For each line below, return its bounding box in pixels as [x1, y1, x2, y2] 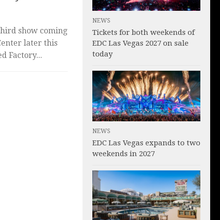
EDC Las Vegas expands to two [92, 138, 200, 148]
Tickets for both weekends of [92, 27, 194, 37]
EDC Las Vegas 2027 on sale [92, 38, 189, 48]
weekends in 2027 [92, 149, 155, 159]
